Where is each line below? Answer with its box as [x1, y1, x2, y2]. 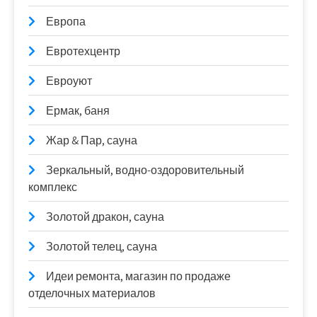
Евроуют [46, 73, 92, 88]
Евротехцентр [46, 43, 120, 59]
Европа [46, 13, 86, 29]
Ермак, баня [46, 103, 110, 118]
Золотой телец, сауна [46, 238, 157, 254]
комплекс [28, 179, 77, 195]
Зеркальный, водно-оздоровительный [46, 162, 244, 178]
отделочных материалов [28, 285, 156, 301]
